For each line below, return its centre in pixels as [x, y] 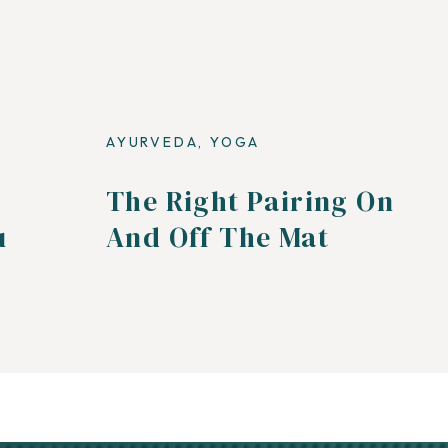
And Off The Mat [217, 237]
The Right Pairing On [250, 201]
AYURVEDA [152, 142]
